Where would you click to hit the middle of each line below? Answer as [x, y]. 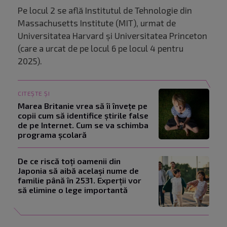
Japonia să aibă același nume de [78, 171]
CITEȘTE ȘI [34, 93]
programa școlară [52, 135]
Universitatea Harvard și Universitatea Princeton [112, 36]
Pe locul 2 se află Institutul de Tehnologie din [105, 10]
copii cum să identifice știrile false [83, 116]
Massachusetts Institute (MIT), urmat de [97, 23]
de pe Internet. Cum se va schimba [83, 125]
